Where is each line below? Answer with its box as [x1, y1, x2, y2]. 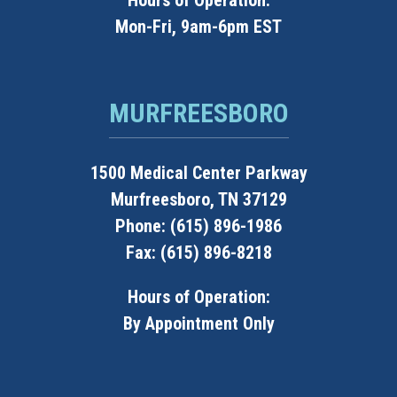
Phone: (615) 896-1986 [115, 215, 282, 237]
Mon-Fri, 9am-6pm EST [115, 16, 282, 38]
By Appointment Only [122, 313, 275, 335]
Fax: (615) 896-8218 [125, 242, 272, 264]
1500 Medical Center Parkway [90, 162, 307, 184]
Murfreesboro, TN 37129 [110, 189, 287, 211]
